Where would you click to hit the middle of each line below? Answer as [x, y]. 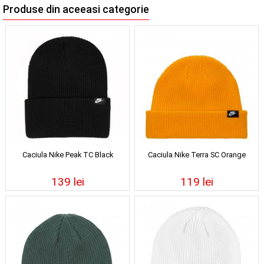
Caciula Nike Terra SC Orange [197, 154]
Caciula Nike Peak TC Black [67, 154]
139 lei [67, 181]
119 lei [197, 181]
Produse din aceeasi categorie [76, 10]
